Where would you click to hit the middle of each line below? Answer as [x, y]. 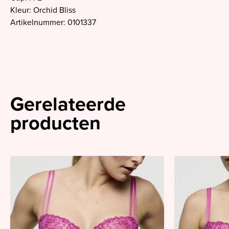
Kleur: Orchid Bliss [43, 10]
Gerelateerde [68, 104]
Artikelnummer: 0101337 [53, 22]
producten [55, 123]
